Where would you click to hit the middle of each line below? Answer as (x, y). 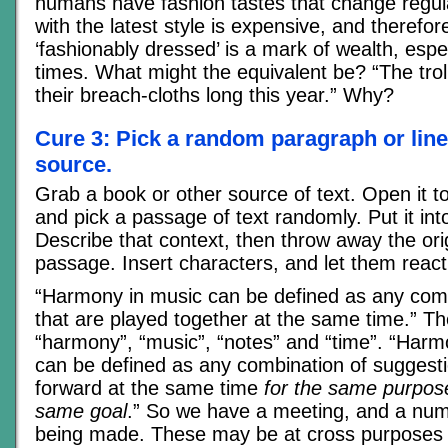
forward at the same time (149, 388)
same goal (81, 411)
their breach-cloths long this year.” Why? (214, 94)
